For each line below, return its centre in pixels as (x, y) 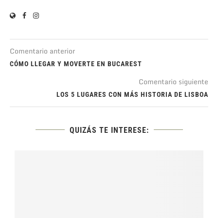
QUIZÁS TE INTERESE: (109, 130)
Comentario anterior (42, 51)
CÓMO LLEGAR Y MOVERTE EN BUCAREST (76, 64)
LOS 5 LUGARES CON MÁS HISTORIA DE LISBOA (132, 94)
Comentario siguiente (173, 81)
